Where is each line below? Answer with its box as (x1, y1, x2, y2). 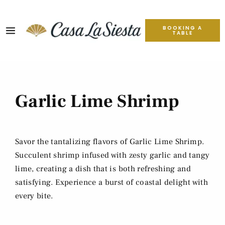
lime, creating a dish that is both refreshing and (15, 164, 191, 174)
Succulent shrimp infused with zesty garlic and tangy (15, 150, 210, 161)
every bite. (15, 191, 53, 201)
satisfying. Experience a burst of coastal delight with (15, 177, 208, 188)
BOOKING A (163, 24, 203, 32)
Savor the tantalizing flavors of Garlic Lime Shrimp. (15, 137, 204, 147)
